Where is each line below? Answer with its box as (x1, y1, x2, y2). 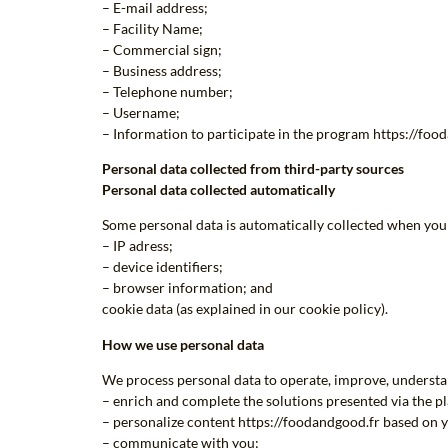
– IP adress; (102, 237, 173, 255)
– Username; (102, 103, 180, 121)
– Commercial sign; (102, 40, 222, 58)
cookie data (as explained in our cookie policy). (102, 300, 388, 318)
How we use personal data (102, 335, 264, 353)
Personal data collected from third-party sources (102, 159, 404, 177)
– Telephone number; (102, 82, 233, 100)
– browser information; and (102, 279, 273, 297)
